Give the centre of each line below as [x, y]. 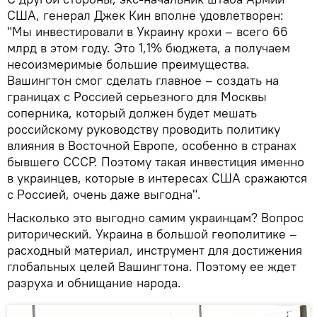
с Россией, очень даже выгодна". [104, 194]
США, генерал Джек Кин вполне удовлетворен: [145, 15]
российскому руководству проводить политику [144, 129]
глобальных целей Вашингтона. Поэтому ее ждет [152, 266]
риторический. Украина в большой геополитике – [152, 234]
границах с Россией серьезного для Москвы [137, 96]
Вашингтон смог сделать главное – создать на [143, 80]
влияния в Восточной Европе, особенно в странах [152, 145]
